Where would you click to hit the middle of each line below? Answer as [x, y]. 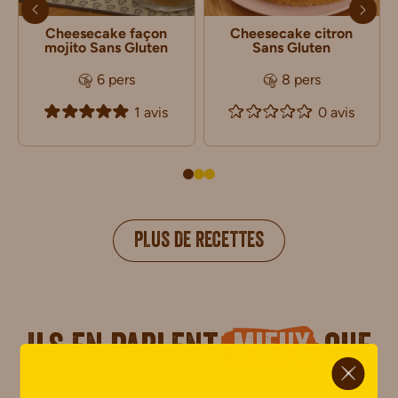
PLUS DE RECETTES [199, 243]
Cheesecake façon [107, 34]
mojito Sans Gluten [107, 48]
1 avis [151, 112]
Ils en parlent [126, 352]
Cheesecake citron [292, 34]
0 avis [337, 112]
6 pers [115, 79]
